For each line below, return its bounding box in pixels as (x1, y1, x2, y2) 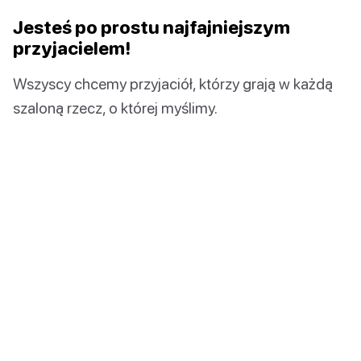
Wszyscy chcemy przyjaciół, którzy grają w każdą (13, 74, 333, 93)
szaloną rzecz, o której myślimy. (13, 98, 218, 118)
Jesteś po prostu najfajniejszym (13, 16, 290, 39)
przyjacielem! (13, 37, 131, 60)
